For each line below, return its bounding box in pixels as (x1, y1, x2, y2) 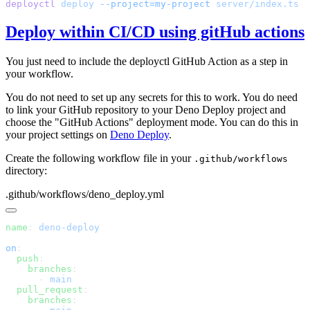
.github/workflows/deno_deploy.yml (6, 188, 164, 200)
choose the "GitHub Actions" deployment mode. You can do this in (6, 116, 298, 128)
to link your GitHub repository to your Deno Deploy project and (6, 103, 286, 116)
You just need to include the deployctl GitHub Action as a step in (6, 55, 288, 67)
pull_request (6, 284, 83, 295)
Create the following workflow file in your (6, 152, 194, 164)
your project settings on (6, 128, 110, 140)
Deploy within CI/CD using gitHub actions (6, 22, 304, 41)
